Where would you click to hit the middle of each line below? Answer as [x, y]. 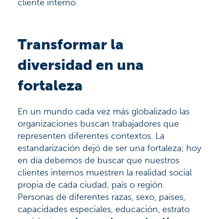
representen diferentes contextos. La [91, 136]
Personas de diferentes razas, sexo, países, [101, 197]
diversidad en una [81, 65]
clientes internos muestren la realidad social [105, 172]
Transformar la [71, 44]
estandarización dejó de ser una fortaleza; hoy [109, 148]
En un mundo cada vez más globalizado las [104, 111]
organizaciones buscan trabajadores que [98, 123]
